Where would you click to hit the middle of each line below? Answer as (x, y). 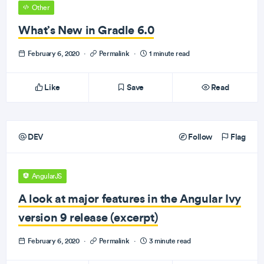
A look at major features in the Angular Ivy (130, 198)
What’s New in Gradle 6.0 (86, 30)
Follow (199, 137)
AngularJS (46, 176)
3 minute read (169, 241)
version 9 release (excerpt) (88, 217)
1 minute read (169, 53)
